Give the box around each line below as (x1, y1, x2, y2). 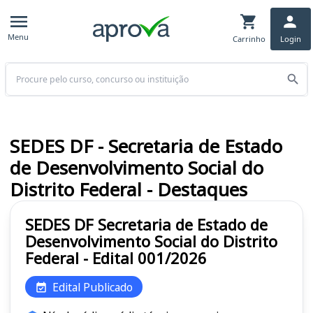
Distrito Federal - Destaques (10, 177, 247, 203)
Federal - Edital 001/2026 (25, 247, 207, 269)
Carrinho (232, 33, 265, 44)
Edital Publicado (52, 279, 133, 295)
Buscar (4, 62, 36, 76)
